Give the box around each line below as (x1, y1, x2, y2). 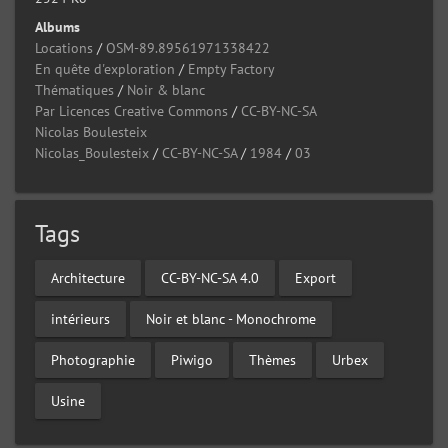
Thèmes (249, 350, 296, 369)
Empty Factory (188, 60, 275, 78)
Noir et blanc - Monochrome (146, 309, 316, 328)
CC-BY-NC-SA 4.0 (161, 268, 259, 287)
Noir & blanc (127, 81, 205, 99)
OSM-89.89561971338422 (106, 39, 270, 57)
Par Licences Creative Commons (35, 102, 228, 120)
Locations (35, 39, 93, 57)
